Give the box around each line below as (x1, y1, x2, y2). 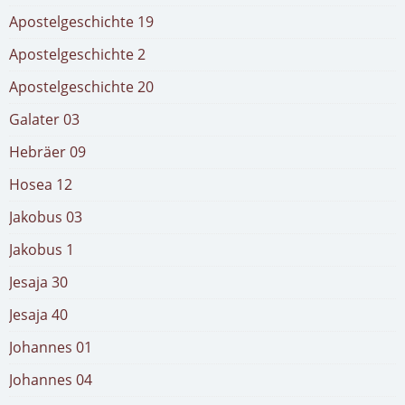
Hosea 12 (9, 174, 72, 194)
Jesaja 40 (9, 304, 68, 325)
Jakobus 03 (9, 206, 82, 227)
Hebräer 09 (9, 141, 86, 162)
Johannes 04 (9, 369, 92, 390)
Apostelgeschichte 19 (9, 11, 154, 32)
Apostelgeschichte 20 (9, 76, 154, 97)
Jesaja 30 (9, 271, 68, 292)
